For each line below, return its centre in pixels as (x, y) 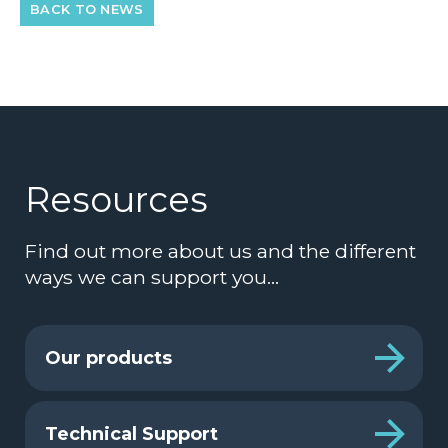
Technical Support (131, 433)
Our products (108, 357)
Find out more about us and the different (220, 250)
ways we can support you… (152, 276)
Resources (116, 199)
